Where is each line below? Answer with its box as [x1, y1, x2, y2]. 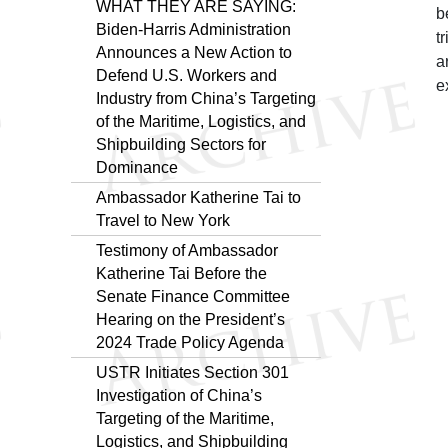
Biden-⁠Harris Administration [96, 20, 291, 38]
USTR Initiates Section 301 [96, 363, 289, 381]
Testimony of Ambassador [96, 241, 278, 259]
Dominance [96, 158, 178, 176]
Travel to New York [96, 211, 230, 229]
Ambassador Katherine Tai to [96, 188, 301, 206]
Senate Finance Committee [96, 287, 290, 305]
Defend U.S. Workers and [96, 66, 277, 84]
